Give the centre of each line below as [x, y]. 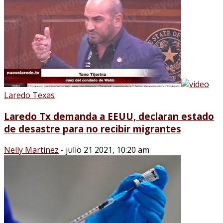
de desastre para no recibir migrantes [93, 129]
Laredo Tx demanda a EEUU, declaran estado [109, 116]
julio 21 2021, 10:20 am [108, 150]
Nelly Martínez [31, 150]
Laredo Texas [29, 95]
